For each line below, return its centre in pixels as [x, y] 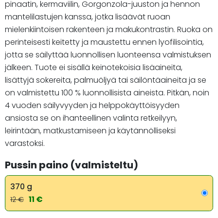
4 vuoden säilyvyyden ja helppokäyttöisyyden [92, 105]
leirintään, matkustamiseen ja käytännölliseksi [90, 130]
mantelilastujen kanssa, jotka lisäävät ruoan [88, 17]
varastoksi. [25, 143]
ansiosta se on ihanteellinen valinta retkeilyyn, [91, 118]
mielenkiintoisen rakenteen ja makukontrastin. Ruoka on [109, 29]
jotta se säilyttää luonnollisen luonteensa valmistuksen [108, 54]
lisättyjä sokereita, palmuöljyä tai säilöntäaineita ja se [106, 80]
